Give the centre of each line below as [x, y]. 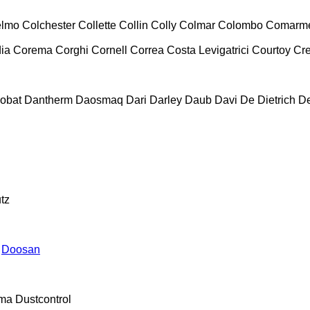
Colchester [49, 25]
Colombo [240, 25]
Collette [97, 25]
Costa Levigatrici [208, 50]
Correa [147, 50]
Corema [33, 50]
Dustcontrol [43, 299]
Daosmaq [99, 100]
